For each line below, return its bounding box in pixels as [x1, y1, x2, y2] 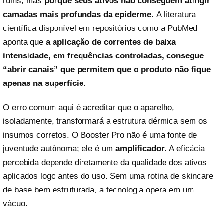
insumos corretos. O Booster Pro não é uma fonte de [3, 130, 197, 139]
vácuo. [3, 198, 27, 208]
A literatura [156, 9, 196, 19]
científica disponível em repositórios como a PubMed [3, 23, 197, 33]
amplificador [115, 143, 165, 153]
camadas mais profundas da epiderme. [3, 9, 156, 19]
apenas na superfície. [3, 78, 86, 88]
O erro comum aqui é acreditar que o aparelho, [3, 102, 174, 112]
